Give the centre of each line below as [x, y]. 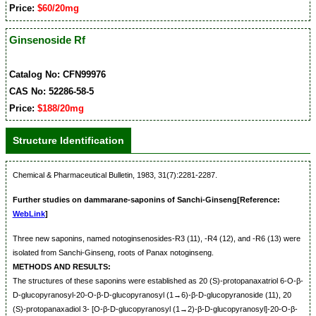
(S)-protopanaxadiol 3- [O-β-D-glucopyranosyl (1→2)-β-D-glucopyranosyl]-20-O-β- [155, 309]
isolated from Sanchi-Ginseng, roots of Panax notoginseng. [113, 253]
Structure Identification [68, 141]
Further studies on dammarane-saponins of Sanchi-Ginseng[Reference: [146, 200]
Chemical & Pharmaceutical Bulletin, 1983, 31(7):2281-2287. [115, 175]
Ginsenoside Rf [48, 40]
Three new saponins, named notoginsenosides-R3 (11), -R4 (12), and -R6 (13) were [156, 238]
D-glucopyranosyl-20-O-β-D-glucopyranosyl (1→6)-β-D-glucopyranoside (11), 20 [152, 295]
